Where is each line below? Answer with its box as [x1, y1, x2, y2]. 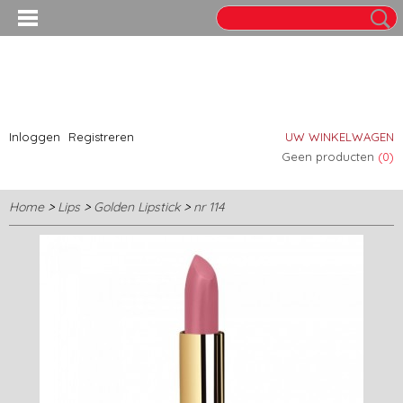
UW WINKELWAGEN [285, 130, 394, 144]
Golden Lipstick [94, 199, 180, 215]
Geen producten [282, 149, 378, 164]
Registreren [68, 130, 134, 144]
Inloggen [9, 130, 60, 144]
